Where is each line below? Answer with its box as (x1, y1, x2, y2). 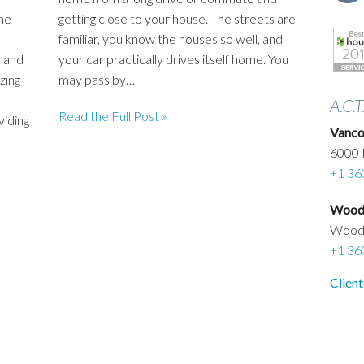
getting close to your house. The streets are (58, 11, 297, 27)
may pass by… (58, 71, 136, 88)
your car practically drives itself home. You (58, 51, 289, 67)
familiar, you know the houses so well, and (58, 31, 284, 47)
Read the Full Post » (58, 108, 168, 124)
